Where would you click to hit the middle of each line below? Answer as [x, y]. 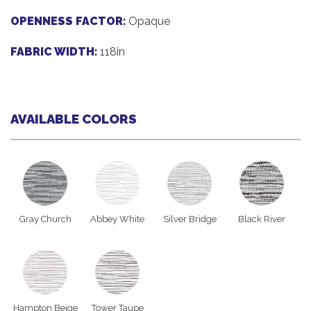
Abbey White [117, 219]
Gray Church [45, 219]
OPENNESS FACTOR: [68, 22]
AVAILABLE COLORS [74, 119]
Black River [262, 219]
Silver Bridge [190, 219]
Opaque [149, 22]
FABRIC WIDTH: [54, 52]
